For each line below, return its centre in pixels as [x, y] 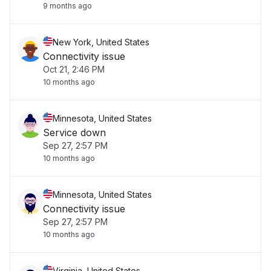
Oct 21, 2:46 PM [74, 69]
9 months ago [67, 6]
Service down [74, 132]
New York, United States [101, 42]
